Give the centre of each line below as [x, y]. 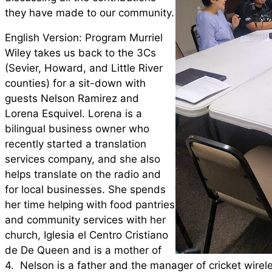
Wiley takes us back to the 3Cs [80, 53]
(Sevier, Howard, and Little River [84, 68]
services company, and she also [83, 159]
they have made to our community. [90, 13]
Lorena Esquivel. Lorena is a [73, 114]
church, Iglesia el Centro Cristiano [87, 235]
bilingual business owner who [77, 129]
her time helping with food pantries [90, 205]
